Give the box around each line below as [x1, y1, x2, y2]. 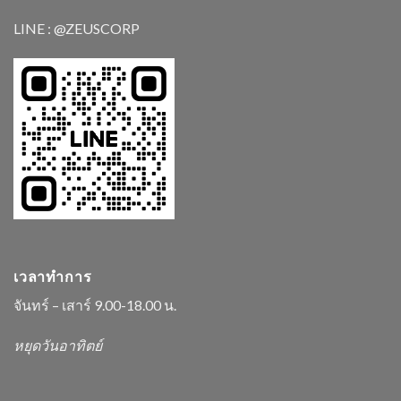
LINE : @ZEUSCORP [13, 20, 140, 38]
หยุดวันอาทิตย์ [13, 337, 102, 354]
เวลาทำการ [13, 267, 92, 285]
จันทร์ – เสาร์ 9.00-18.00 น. [13, 295, 179, 313]
